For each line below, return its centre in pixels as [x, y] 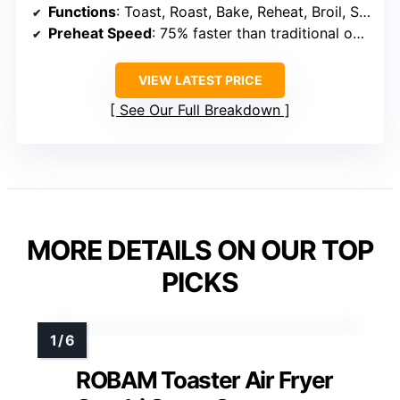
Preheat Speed [100, 33]
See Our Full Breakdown [200, 110]
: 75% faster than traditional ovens [252, 33]
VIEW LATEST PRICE [200, 80]
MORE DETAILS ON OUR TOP [200, 250]
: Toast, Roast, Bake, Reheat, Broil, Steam [237, 12]
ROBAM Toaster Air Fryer [204, 380]
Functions [82, 12]
